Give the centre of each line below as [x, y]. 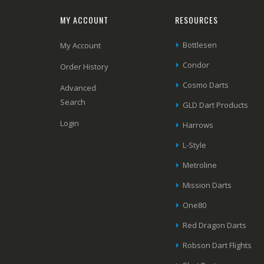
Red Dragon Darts [215, 225]
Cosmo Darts [206, 85]
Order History [84, 66]
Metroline [200, 165]
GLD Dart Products [216, 105]
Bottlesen [200, 44]
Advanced [78, 88]
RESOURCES [197, 19]
